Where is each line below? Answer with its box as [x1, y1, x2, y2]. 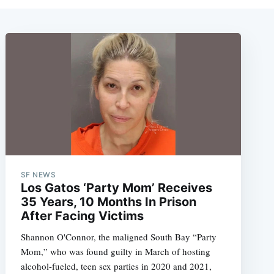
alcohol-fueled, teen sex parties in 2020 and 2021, [20, 259, 212, 272]
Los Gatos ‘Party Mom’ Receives [20, 180, 212, 195]
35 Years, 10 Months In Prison [20, 194, 196, 209]
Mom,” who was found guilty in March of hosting [20, 245, 210, 257]
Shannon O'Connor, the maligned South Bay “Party [20, 230, 217, 243]
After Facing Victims [20, 208, 144, 223]
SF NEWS [20, 169, 56, 179]
